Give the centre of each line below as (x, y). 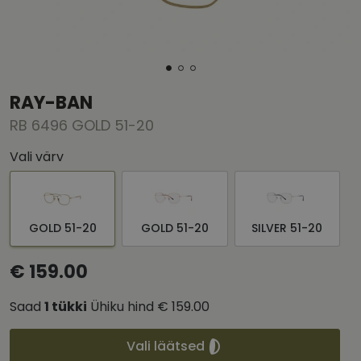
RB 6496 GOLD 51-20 (82, 126)
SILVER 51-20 (287, 228)
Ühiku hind (122, 307)
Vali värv (37, 157)
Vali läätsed (165, 346)
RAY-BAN (51, 103)
